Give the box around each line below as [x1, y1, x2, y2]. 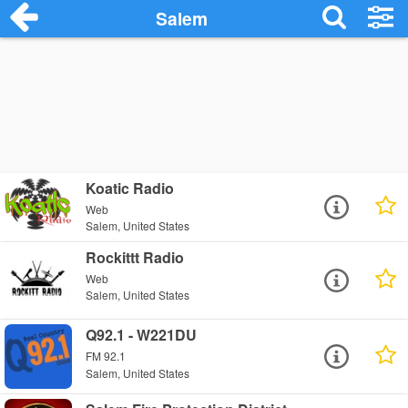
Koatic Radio [86, 178, 175, 199]
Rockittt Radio [86, 247, 185, 268]
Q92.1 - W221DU [86, 324, 198, 346]
